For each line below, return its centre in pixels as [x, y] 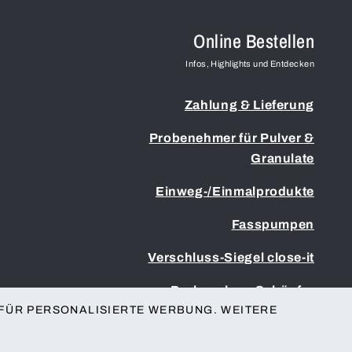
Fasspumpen [273, 224]
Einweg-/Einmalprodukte [235, 191]
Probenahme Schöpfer [242, 290]
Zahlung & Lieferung [249, 104]
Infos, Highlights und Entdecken [250, 63]
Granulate [282, 158]
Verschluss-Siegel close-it [231, 257]
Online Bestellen [254, 40]
